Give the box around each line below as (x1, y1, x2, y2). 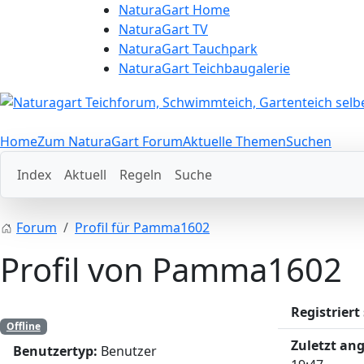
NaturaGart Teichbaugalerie (119, 59, 290, 77)
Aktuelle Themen (183, 132, 286, 150)
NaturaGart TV (119, 20, 208, 38)
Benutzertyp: (13, 341, 97, 360)
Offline (6, 318, 41, 333)
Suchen (286, 132, 331, 150)
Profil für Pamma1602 (75, 218, 210, 236)
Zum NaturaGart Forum (37, 132, 183, 150)
